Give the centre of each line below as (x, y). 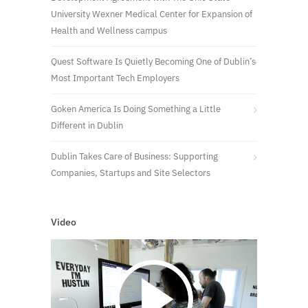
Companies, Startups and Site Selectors (131, 173)
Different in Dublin (87, 125)
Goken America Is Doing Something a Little (136, 109)
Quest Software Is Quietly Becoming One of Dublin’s (153, 61)
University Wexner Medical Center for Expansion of (152, 14)
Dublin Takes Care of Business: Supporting (134, 156)
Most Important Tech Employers (115, 78)
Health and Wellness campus (109, 30)
